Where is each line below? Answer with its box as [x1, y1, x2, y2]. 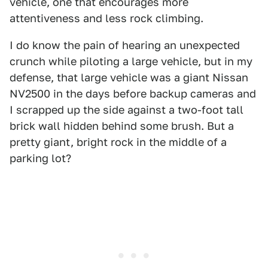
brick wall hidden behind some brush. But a [10, 119, 234, 132]
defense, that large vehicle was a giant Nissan [10, 71, 248, 84]
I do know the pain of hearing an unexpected [10, 38, 240, 51]
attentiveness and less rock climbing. [10, 11, 203, 25]
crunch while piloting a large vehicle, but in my [10, 54, 252, 68]
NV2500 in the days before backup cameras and [10, 87, 256, 100]
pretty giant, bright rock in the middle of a [10, 135, 227, 148]
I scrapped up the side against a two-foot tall [10, 103, 243, 116]
